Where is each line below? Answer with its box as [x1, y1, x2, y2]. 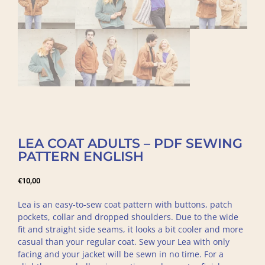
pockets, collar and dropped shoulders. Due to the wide [18, 211, 238, 222]
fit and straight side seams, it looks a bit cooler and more [18, 224, 243, 235]
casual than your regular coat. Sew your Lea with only [18, 236, 230, 247]
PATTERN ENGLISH [18, 148, 144, 164]
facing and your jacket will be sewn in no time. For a [18, 248, 224, 260]
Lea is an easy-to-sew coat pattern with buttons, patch [18, 199, 232, 210]
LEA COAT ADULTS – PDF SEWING [18, 135, 243, 151]
